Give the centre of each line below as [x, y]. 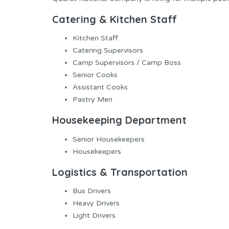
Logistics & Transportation [120, 172]
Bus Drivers [92, 191]
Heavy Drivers [96, 203]
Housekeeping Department [119, 120]
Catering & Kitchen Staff [114, 19]
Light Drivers [94, 216]
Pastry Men [93, 100]
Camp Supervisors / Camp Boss [127, 63]
